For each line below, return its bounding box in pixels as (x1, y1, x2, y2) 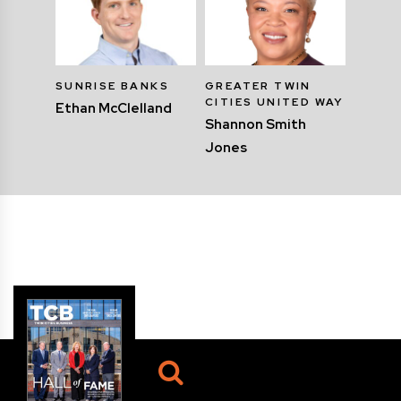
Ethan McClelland (55, 98, 172, 117)
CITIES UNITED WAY (205, 94, 344, 109)
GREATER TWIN (205, 78, 311, 93)
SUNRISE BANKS (55, 78, 170, 93)
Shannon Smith (205, 115, 306, 133)
